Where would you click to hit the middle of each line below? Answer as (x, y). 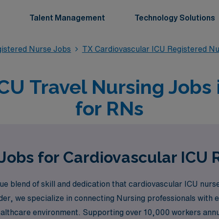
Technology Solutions (175, 18)
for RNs (109, 108)
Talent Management (67, 18)
